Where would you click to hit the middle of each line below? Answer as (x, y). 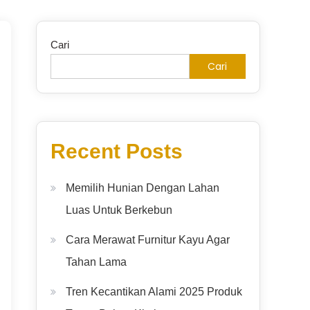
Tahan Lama (96, 262)
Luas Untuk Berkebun (119, 210)
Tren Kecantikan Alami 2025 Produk (154, 292)
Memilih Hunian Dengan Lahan (143, 188)
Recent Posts (117, 151)
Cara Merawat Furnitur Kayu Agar (148, 240)
